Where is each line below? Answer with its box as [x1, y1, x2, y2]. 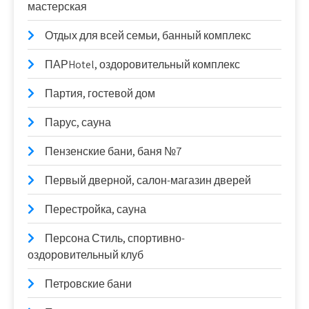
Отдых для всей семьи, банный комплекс [45, 28, 251, 43]
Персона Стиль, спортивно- [45, 231, 185, 246]
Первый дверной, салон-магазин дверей [45, 173, 251, 188]
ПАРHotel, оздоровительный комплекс [45, 57, 240, 72]
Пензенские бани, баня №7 [45, 144, 182, 159]
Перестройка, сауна [45, 202, 146, 217]
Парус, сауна [45, 115, 111, 130]
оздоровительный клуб [28, 248, 143, 262]
